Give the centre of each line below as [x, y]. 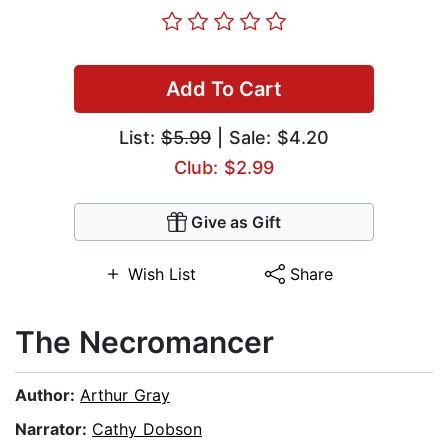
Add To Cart [224, 89]
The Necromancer [144, 342]
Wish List [161, 274]
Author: [47, 395]
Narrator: [53, 429]
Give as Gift [236, 222]
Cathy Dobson [147, 429]
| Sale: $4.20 [270, 138]
